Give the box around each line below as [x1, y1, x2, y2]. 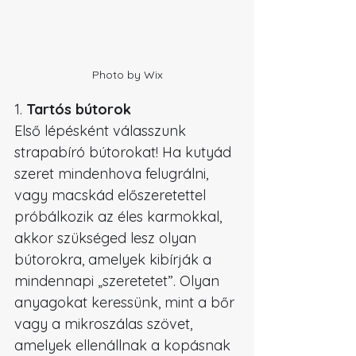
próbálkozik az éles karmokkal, [14, 207, 226, 226]
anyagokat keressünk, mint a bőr [14, 293, 238, 312]
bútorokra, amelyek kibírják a [14, 250, 215, 269]
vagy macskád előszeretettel [14, 186, 210, 205]
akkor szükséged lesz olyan [14, 229, 200, 248]
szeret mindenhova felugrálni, [14, 164, 212, 184]
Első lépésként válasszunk [14, 122, 190, 141]
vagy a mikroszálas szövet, [14, 315, 196, 334]
